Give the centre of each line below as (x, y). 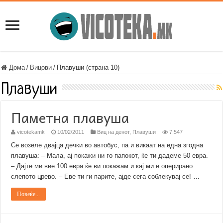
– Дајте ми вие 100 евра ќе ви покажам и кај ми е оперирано (102, 166)
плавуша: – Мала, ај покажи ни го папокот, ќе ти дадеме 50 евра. (110, 156)
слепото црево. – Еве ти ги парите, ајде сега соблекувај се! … (106, 176)
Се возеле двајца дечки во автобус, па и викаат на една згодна (107, 145)
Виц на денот (113, 132)
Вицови (41, 67)
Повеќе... (29, 194)
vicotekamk (31, 132)
